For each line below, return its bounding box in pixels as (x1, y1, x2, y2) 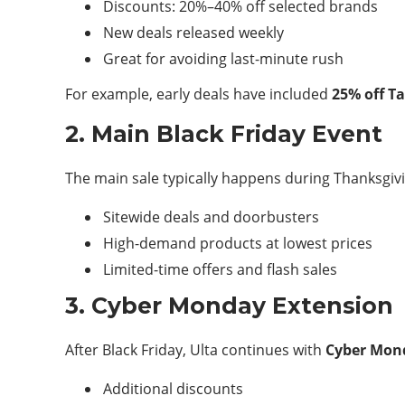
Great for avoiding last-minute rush (103, 49, 344, 69)
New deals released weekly (103, 23, 284, 42)
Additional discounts (103, 379, 243, 399)
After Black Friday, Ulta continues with (65, 340, 325, 360)
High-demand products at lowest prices (103, 233, 372, 253)
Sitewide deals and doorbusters (103, 207, 319, 227)
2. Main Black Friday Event (65, 120, 382, 147)
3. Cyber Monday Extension (65, 292, 393, 319)
